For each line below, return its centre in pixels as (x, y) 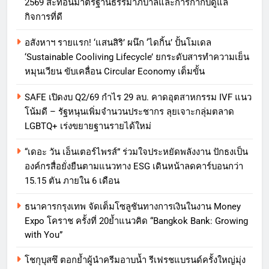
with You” (44, 235)
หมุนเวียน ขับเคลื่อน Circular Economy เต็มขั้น (115, 72)
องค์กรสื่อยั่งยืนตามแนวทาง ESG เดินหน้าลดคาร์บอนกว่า (134, 167)
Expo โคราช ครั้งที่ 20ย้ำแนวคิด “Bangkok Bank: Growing (136, 221)
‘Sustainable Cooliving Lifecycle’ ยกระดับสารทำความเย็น (137, 57)
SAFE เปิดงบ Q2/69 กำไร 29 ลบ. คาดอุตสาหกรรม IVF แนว (138, 98)
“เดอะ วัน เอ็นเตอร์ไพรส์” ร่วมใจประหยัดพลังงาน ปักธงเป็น (136, 152)
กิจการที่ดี (44, 17)
